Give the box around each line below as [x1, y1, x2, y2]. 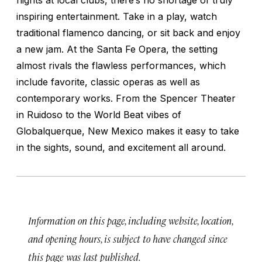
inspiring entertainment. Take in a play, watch [16, 10, 217, 22]
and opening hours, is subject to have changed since [28, 232, 227, 245]
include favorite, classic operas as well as [16, 75, 200, 88]
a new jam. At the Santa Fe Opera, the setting [16, 43, 218, 55]
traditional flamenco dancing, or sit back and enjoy [16, 26, 240, 39]
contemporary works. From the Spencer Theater [16, 92, 236, 104]
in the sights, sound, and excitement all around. [16, 141, 226, 153]
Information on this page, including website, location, [28, 213, 233, 227]
